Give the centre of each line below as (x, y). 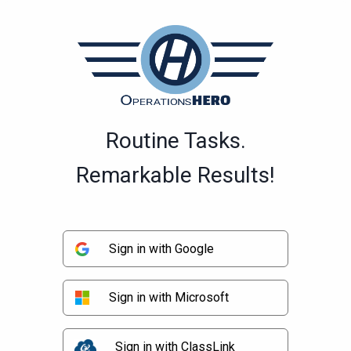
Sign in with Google (162, 248)
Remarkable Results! (175, 175)
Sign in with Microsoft (169, 298)
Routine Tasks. (175, 141)
